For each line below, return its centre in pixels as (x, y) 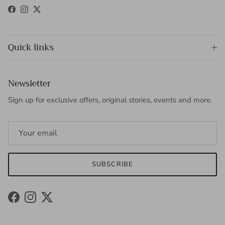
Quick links (31, 48)
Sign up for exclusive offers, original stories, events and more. (110, 100)
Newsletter (29, 84)
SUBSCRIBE (113, 164)
